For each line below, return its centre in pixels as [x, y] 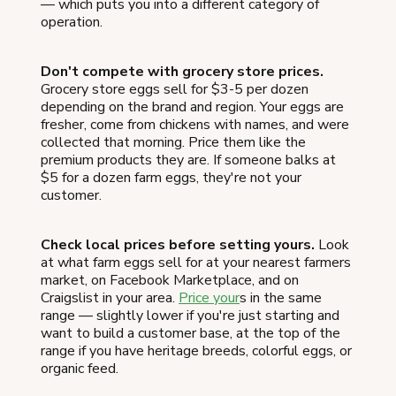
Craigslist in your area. [110, 297]
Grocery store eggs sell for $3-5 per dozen [175, 89]
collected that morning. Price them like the [173, 142]
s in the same [281, 297]
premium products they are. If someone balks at [188, 160]
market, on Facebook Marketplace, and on [170, 280]
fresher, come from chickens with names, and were [195, 124]
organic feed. [80, 368]
